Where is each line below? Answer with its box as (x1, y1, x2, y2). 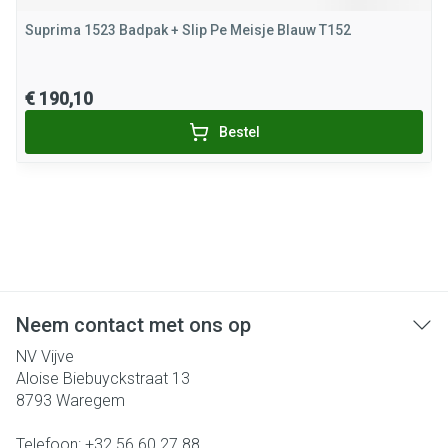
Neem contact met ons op (16, 313, 251, 337)
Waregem (56, 391, 125, 410)
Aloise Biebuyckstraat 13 (16, 369, 190, 388)
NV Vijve (16, 347, 74, 366)
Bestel (218, 124, 260, 140)
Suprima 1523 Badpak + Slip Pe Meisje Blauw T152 (25, 22, 351, 38)
